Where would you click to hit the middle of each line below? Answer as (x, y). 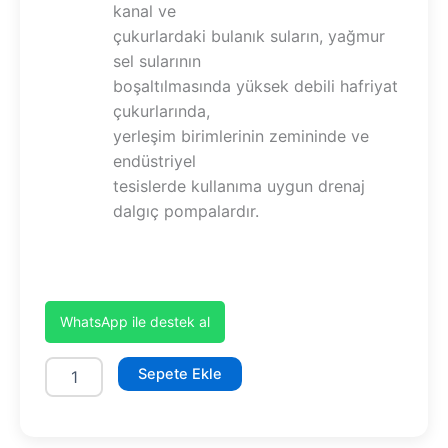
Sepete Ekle (179, 374)
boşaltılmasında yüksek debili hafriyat (255, 86)
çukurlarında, (161, 111)
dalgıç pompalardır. (186, 211)
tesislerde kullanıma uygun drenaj (239, 186)
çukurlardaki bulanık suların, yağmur (249, 36)
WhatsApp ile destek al (135, 322)
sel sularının (157, 61)
